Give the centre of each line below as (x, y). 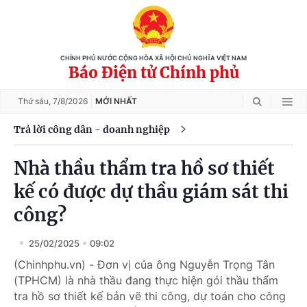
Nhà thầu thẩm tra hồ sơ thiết (144, 168)
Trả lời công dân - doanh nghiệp (92, 129)
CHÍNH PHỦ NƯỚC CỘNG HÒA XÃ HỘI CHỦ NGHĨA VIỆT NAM (153, 58)
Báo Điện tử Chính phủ (153, 73)
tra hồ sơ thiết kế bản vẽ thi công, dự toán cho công (150, 296)
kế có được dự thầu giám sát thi (151, 192)
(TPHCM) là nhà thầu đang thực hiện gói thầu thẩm (146, 280)
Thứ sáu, (35, 101)
